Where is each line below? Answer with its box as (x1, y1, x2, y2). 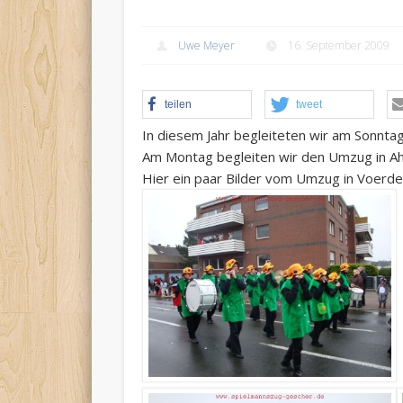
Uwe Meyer (178, 38, 236, 54)
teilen (165, 98, 193, 112)
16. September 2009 (288, 38, 390, 54)
